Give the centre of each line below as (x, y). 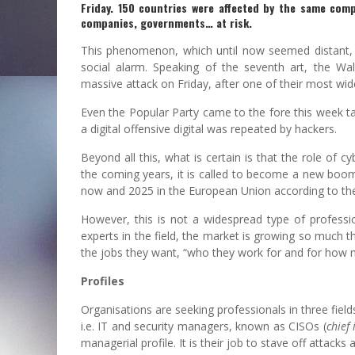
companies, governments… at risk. (166, 22)
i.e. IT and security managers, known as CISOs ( (204, 326)
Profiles (103, 281)
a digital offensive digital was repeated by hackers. (209, 128)
